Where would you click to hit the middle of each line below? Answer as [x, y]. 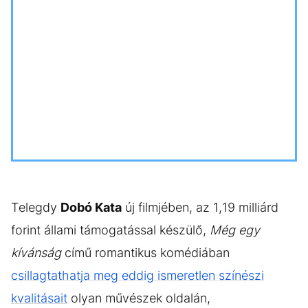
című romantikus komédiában [145, 253]
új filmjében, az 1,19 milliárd [200, 207]
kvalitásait [39, 298]
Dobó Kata [91, 207]
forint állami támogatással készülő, [110, 230]
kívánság [36, 253]
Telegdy [36, 207]
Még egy [235, 230]
